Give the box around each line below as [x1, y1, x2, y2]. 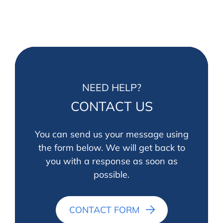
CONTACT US [70, 98, 153, 114]
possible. [94, 169, 129, 180]
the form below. [38, 142, 103, 153]
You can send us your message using [34, 128, 189, 140]
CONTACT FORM [69, 204, 139, 216]
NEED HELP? [82, 81, 141, 94]
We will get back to [103, 142, 185, 153]
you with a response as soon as [45, 155, 178, 167]
